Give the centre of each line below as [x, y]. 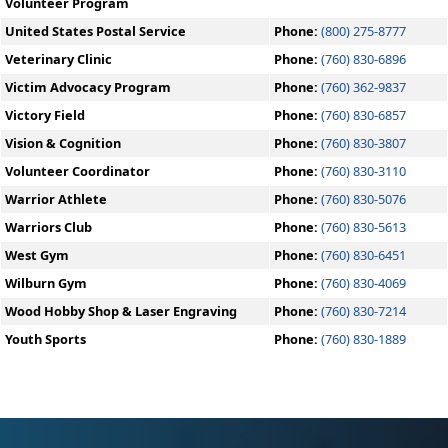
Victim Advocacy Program [88, 87]
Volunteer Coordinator [77, 171]
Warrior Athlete [56, 199]
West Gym [37, 255]
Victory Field [45, 115]
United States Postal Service [95, 31]
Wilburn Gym [46, 283]
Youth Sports [45, 339]
